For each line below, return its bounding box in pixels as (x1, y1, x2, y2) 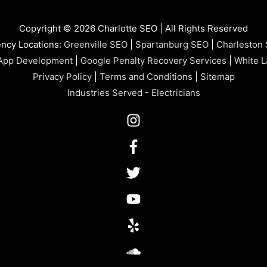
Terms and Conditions (99, 70, 193, 82)
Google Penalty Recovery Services (80, 54, 226, 66)
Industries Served (67, 86, 142, 98)
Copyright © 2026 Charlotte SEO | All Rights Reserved (19, 22, 248, 34)
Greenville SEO (63, 38, 128, 50)
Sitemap (200, 70, 235, 82)
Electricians (151, 86, 200, 98)
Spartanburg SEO (135, 38, 209, 50)
